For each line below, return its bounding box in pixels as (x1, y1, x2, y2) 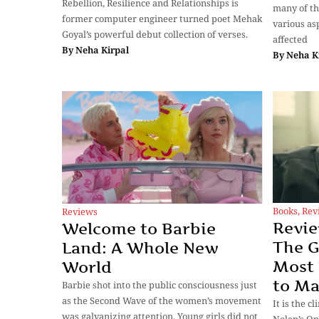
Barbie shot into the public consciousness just (62, 278, 257, 291)
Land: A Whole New (62, 238, 219, 257)
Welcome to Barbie (62, 219, 216, 238)
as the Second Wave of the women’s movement (62, 293, 261, 307)
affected (273, 32, 308, 46)
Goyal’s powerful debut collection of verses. (62, 27, 248, 41)
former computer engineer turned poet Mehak (62, 11, 262, 25)
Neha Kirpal (75, 43, 129, 56)
